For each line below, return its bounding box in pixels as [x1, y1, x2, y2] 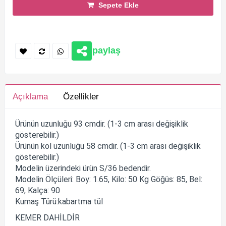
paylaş [92, 45, 121, 56]
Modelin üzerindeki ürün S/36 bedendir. [15, 163, 151, 173]
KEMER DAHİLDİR [15, 212, 80, 222]
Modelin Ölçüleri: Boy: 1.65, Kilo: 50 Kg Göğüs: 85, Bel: [15, 174, 202, 184]
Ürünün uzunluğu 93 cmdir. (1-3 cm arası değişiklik [15, 119, 188, 129]
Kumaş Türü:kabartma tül [15, 196, 105, 206]
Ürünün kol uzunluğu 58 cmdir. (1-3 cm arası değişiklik [15, 141, 201, 151]
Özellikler [63, 91, 99, 101]
